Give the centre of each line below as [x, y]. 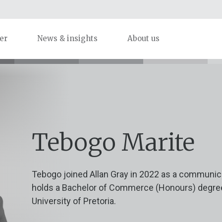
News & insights [67, 38]
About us [143, 38]
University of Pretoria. [74, 201]
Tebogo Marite [113, 142]
